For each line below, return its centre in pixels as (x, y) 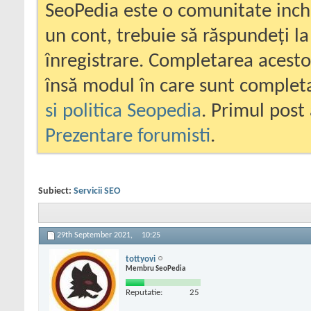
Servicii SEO (97, 191)
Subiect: (56, 191)
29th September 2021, (96, 236)
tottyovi (141, 259)
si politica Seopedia (123, 111)
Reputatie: (144, 292)
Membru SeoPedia (155, 269)
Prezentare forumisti (128, 136)
